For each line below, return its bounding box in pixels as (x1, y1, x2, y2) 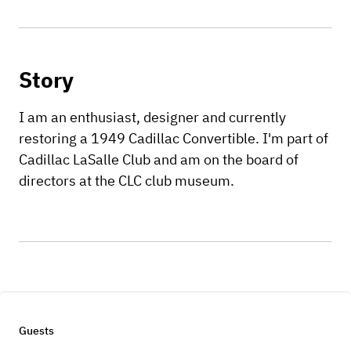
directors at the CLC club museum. (19, 172, 234, 190)
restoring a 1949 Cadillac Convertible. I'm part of (19, 129, 328, 147)
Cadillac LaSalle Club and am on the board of (19, 150, 299, 168)
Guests (19, 324, 54, 338)
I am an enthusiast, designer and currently (19, 108, 286, 126)
